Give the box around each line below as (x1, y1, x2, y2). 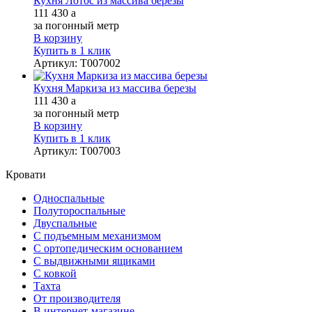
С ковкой (33, 267, 77, 279)
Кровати (6, 168, 46, 180)
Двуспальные (33, 217, 97, 229)
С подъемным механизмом (33, 229, 161, 242)
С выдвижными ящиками (33, 254, 155, 267)
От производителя (33, 292, 120, 304)
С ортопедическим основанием (33, 242, 182, 254)
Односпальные (33, 192, 104, 204)
